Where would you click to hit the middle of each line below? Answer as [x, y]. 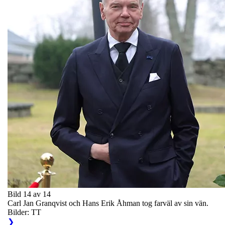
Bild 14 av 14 [29, 194]
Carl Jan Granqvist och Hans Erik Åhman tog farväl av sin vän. [108, 203]
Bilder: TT [24, 212]
